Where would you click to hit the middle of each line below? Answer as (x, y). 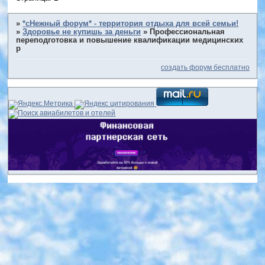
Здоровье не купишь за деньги (82, 32)
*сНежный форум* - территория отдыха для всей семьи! (131, 23)
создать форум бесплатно (206, 68)
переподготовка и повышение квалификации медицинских (130, 40)
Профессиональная (188, 32)
